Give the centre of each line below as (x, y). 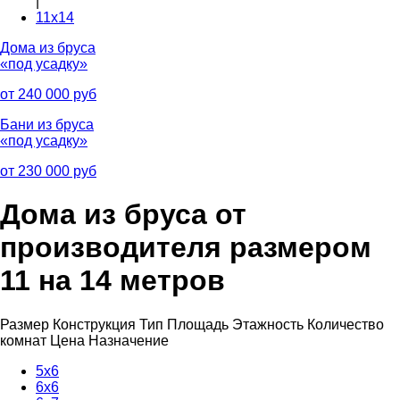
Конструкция (94, 324)
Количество (346, 324)
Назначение (129, 340)
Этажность (268, 324)
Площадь (198, 324)
